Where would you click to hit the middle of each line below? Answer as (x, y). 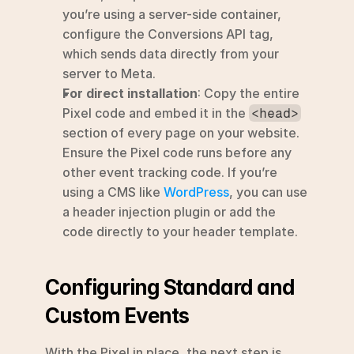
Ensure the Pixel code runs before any (177, 152)
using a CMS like (113, 192)
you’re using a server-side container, (172, 14)
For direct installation (130, 93)
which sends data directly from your (171, 53)
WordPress (196, 192)
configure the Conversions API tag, (168, 34)
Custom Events (117, 315)
